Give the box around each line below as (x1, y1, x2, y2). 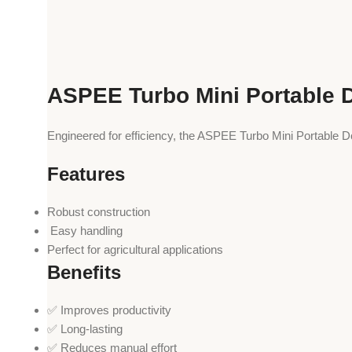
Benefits (47, 262, 121, 284)
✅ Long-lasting (47, 322, 123, 336)
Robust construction (47, 205, 150, 219)
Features (47, 163, 125, 185)
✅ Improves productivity (47, 303, 171, 317)
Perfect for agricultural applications (47, 243, 223, 257)
